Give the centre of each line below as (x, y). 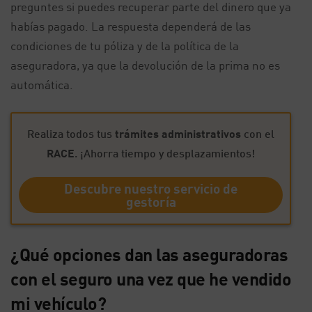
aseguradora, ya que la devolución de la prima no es (145, 65)
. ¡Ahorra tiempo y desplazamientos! (165, 153)
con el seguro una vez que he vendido (151, 279)
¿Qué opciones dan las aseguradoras (149, 254)
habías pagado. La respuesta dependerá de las (131, 26)
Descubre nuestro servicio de (151, 188)
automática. (42, 85)
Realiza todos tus (71, 133)
